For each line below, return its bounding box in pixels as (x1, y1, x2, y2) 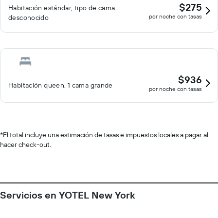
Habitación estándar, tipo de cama (8, 3, 115, 12)
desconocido (8, 13, 49, 22)
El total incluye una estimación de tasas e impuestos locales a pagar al (3, 130, 208, 139)
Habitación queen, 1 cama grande (8, 81, 113, 90)
